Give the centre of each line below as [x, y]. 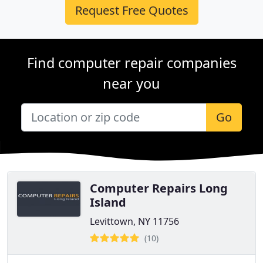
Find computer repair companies [131, 63]
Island [108, 202]
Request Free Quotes [131, 10]
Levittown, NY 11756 [134, 221]
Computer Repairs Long [159, 188]
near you [131, 83]
